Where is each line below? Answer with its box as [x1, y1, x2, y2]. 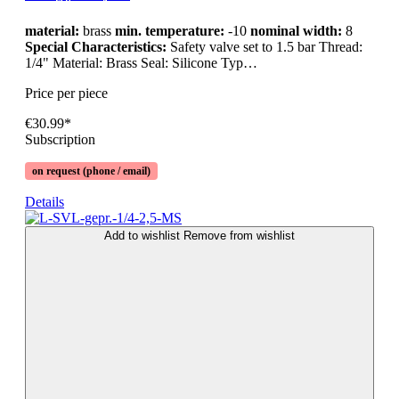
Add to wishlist [104, 229, 183, 243]
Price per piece [25, 85, 108, 102]
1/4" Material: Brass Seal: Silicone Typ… [25, 55, 257, 71]
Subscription [25, 132, 95, 148]
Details [25, 194, 64, 210]
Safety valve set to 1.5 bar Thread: [170, 39, 362, 55]
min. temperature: [115, 23, 224, 39]
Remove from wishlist [183, 229, 295, 243]
